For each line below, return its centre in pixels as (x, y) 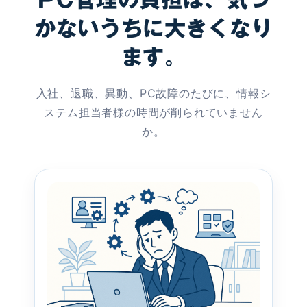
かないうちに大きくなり (153, 28)
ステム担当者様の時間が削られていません (153, 113)
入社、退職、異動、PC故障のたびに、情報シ (153, 94)
